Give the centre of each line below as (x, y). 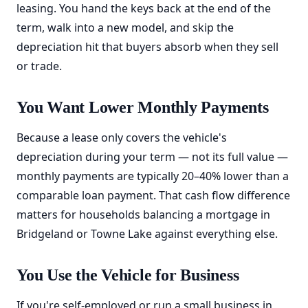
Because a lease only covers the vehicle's (122, 137)
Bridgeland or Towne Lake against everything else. (147, 234)
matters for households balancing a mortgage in (143, 214)
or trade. (39, 66)
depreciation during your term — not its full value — (152, 157)
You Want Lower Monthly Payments (143, 107)
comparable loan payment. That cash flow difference (153, 195)
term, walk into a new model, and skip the (125, 27)
